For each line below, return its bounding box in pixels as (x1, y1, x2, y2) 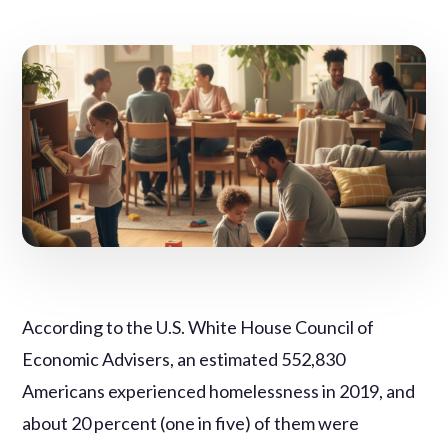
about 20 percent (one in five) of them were (22, 411, 360, 434)
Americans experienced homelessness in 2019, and (22, 379, 416, 402)
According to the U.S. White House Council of (22, 315, 375, 338)
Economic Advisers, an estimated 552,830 (22, 347, 346, 370)
